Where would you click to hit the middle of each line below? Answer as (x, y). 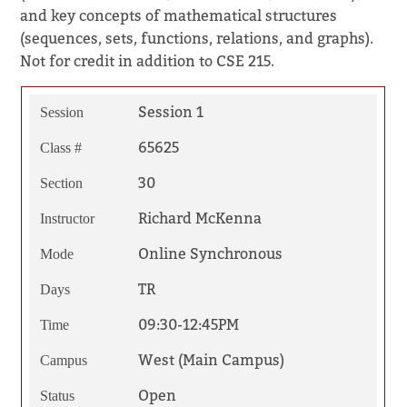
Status (57, 395)
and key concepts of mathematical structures (179, 15)
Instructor (67, 218)
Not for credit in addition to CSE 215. (148, 61)
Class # (60, 147)
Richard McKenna (199, 218)
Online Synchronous (210, 253)
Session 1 (170, 112)
